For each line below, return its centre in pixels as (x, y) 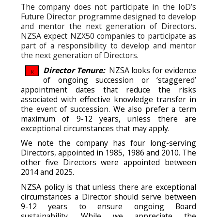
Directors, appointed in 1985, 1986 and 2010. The (108, 153)
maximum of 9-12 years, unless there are (108, 118)
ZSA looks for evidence (156, 70)
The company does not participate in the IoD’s (108, 7)
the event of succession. (65, 109)
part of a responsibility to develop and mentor (108, 45)
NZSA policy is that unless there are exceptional (108, 187)
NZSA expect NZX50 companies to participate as (108, 36)
